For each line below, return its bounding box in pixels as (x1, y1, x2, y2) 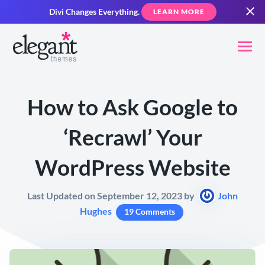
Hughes (79, 205, 112, 217)
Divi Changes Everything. (49, 7, 140, 17)
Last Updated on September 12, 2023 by (27, 190, 196, 202)
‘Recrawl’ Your (63, 124, 202, 151)
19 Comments (124, 206, 175, 217)
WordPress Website (34, 154, 231, 181)
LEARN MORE (153, 7, 205, 16)
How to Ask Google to (27, 94, 238, 121)
